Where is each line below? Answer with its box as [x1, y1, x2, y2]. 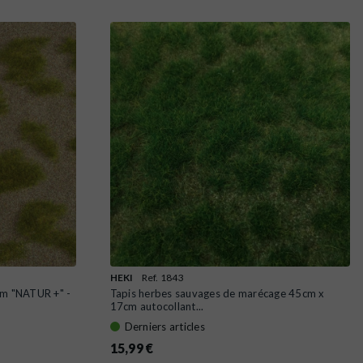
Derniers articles [124, 319, 205, 333]
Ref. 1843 [141, 271, 184, 284]
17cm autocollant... [109, 299, 204, 313]
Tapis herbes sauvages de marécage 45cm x [109, 286, 325, 300]
